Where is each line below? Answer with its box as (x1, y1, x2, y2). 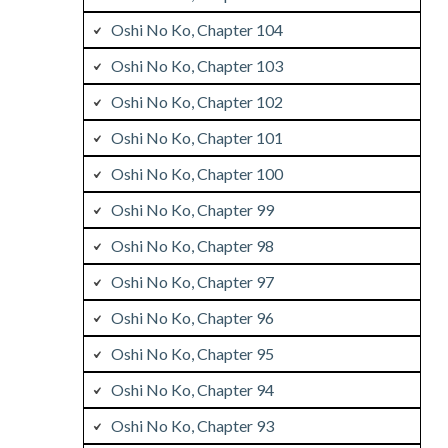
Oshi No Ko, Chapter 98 (110, 235, 274, 255)
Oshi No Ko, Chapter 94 (110, 379, 274, 399)
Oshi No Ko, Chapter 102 (110, 91, 283, 111)
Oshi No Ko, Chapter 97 (110, 271, 274, 291)
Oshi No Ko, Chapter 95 (110, 343, 274, 363)
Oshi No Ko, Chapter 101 (110, 127, 283, 147)
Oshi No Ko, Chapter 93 (110, 415, 274, 435)
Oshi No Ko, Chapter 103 (110, 55, 283, 75)
